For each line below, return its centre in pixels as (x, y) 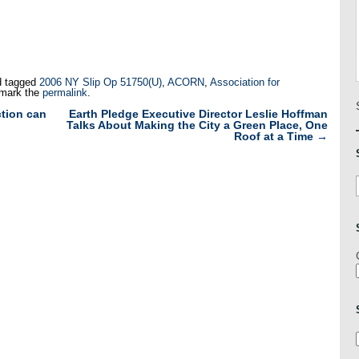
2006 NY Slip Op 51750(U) (101, 83)
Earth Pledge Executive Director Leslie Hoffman (198, 113)
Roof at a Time (275, 136)
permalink (65, 93)
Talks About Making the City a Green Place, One (197, 125)
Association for (245, 83)
